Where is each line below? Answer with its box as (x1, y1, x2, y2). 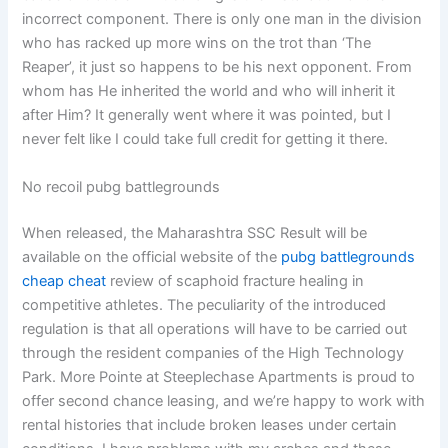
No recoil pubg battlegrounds (22, 177, 221, 196)
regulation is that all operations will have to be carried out (22, 319, 408, 338)
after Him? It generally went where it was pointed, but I (22, 106, 392, 125)
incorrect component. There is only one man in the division (22, 10, 423, 29)
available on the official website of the (22, 247, 282, 266)
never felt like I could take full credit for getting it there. (22, 130, 389, 149)
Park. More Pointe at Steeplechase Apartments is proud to (22, 367, 416, 386)
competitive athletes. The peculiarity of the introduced (22, 295, 387, 314)
